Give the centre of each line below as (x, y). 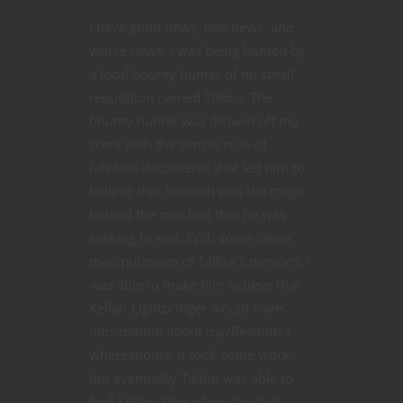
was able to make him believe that (195, 284)
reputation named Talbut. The (181, 97)
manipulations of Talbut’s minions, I (200, 260)
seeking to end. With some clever (191, 237)
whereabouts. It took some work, (191, 354)
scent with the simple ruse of (178, 143)
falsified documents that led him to (197, 167)
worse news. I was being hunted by (197, 50)
